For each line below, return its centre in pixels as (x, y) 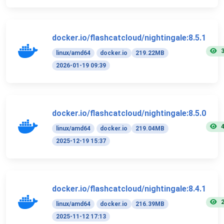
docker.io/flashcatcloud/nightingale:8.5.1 (129, 37)
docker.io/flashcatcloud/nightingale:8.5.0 (129, 113)
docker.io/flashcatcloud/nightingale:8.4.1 (129, 188)
